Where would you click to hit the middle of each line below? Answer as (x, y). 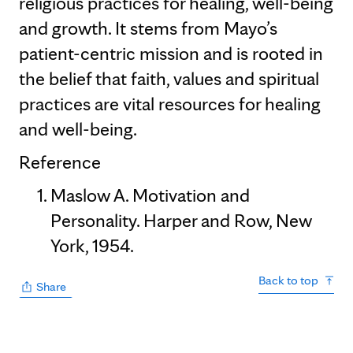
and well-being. (78, 129)
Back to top (288, 280)
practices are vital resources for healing (170, 104)
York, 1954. (92, 245)
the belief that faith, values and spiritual (169, 78)
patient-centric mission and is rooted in (171, 53)
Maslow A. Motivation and (150, 195)
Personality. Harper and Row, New (181, 220)
